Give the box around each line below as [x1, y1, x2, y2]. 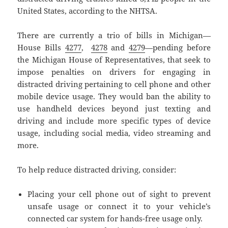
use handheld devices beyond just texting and [17, 103, 211, 114]
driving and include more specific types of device [17, 116, 211, 126]
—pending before [145, 42, 211, 53]
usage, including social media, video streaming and [17, 128, 211, 138]
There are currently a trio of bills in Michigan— [17, 30, 211, 41]
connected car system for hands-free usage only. [27, 213, 203, 224]
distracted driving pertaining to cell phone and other [17, 79, 211, 90]
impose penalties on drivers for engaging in [17, 67, 211, 77]
